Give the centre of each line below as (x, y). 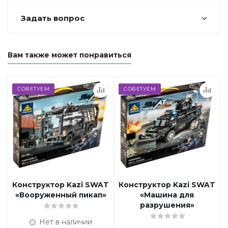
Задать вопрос (53, 18)
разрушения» (167, 205)
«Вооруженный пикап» (61, 195)
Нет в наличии (66, 222)
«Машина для (167, 195)
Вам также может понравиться (69, 55)
